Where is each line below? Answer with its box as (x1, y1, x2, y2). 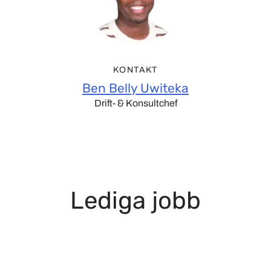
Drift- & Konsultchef (94, 98, 177, 108)
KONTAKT (113, 65, 158, 74)
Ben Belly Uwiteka (82, 80, 189, 96)
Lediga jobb (70, 186, 201, 215)
